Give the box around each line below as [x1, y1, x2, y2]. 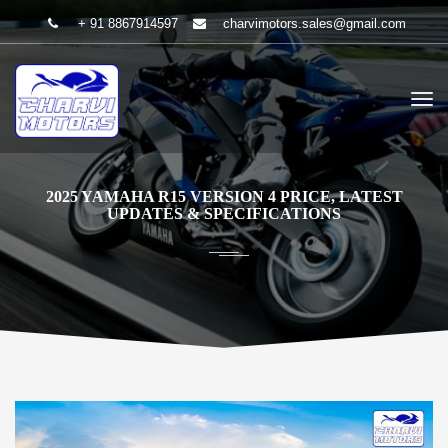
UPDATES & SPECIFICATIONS [107, 205, 341, 222]
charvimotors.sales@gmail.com [222, 16, 406, 31]
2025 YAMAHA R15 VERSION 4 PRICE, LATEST [45, 188, 403, 205]
